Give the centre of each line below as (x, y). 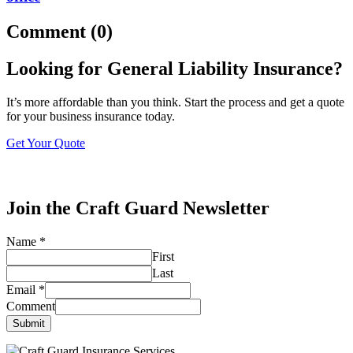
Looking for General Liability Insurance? (175, 69)
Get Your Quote (46, 143)
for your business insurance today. (91, 117)
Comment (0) (59, 32)
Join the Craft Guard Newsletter (138, 208)
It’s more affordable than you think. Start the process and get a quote (175, 102)
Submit (29, 323)
